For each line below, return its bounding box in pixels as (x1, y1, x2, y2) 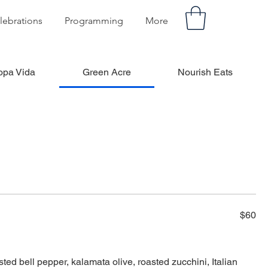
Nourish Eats (177, 66, 233, 78)
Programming (65, 15, 123, 26)
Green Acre (82, 66, 131, 78)
